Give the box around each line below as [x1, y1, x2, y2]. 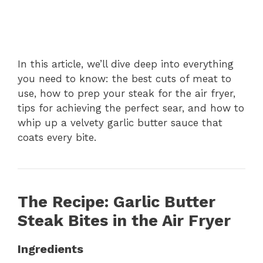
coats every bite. [18, 131, 96, 144]
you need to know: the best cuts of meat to [18, 73, 231, 85]
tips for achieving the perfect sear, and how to [18, 102, 244, 114]
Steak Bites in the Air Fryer [18, 211, 231, 231]
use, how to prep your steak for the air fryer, [18, 87, 235, 100]
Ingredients [18, 242, 83, 257]
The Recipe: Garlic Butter [18, 193, 215, 212]
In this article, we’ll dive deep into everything [18, 58, 234, 70]
